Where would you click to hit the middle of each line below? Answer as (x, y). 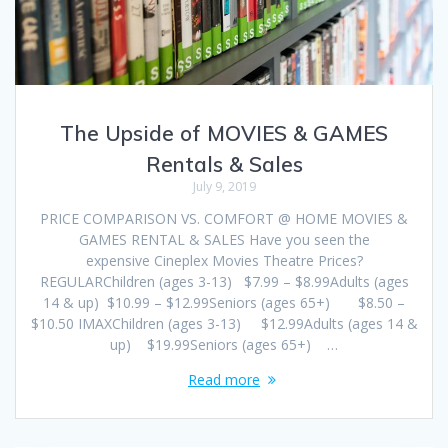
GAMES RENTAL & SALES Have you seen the (224, 239)
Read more (224, 379)
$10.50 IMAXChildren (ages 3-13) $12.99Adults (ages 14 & (224, 323)
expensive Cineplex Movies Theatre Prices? (224, 260)
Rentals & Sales (224, 163)
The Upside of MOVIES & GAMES (224, 132)
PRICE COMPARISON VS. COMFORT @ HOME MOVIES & (224, 218)
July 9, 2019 (224, 186)
